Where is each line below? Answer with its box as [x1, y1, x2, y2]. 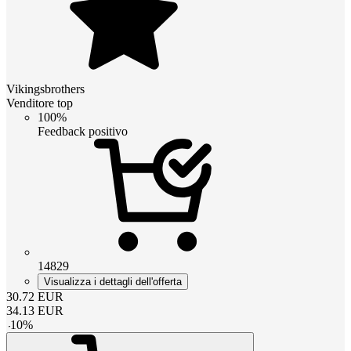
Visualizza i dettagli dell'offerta [44, 275, 182, 288]
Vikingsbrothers [6, 81, 85, 96]
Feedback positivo [38, 124, 128, 138]
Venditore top [6, 96, 73, 110]
